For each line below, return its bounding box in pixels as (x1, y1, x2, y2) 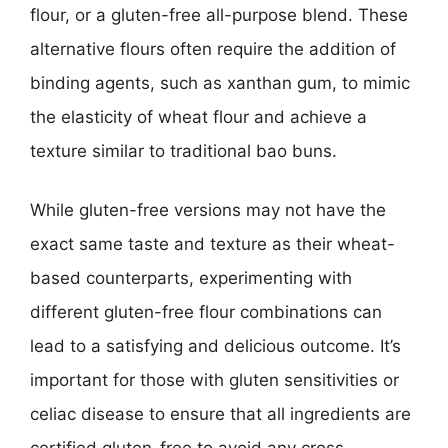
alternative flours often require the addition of (30, 38, 396, 59)
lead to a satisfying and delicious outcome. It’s (30, 336, 401, 356)
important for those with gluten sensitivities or (30, 370, 399, 390)
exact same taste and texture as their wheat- (30, 234, 395, 254)
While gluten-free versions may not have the (30, 200, 386, 220)
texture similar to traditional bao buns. (30, 140, 337, 161)
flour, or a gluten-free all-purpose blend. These (30, 4, 408, 25)
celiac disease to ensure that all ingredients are (30, 404, 411, 424)
